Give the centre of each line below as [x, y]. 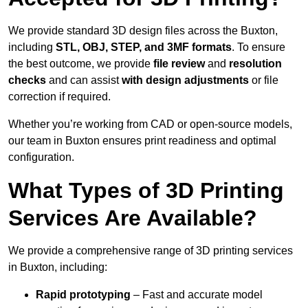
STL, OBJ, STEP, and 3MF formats [144, 47]
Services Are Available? [133, 218]
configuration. [41, 157]
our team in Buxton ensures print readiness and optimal [142, 141]
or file [264, 80]
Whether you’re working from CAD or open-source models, [150, 124]
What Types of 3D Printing [146, 191]
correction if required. [59, 97]
